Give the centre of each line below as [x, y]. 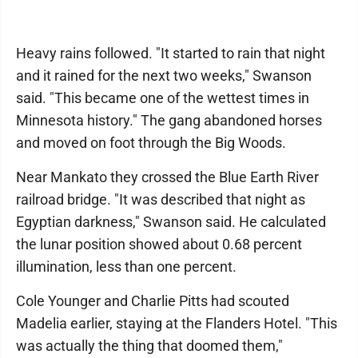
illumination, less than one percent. [126, 267]
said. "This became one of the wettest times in [163, 98]
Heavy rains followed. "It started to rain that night [171, 53]
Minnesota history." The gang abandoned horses [169, 120]
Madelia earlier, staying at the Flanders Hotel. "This [177, 323]
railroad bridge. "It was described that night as [161, 199]
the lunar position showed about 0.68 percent [159, 244]
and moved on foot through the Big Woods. [151, 143]
